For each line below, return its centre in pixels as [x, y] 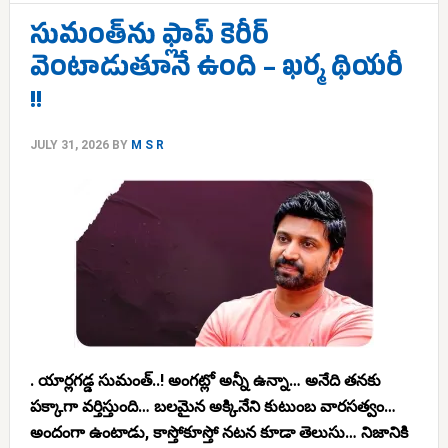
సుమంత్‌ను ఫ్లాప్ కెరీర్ [149, 39]
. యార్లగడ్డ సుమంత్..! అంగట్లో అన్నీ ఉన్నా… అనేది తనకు [205, 380]
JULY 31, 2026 [69, 145]
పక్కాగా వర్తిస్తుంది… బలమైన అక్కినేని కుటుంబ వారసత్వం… [212, 406]
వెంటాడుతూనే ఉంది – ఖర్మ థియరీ [216, 71]
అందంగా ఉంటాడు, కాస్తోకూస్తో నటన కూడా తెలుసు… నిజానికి [218, 432]
